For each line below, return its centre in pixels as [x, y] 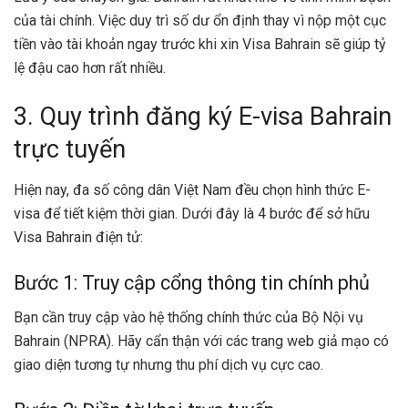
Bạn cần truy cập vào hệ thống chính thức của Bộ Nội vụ [189, 318]
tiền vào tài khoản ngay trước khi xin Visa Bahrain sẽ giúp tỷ [200, 44]
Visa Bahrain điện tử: [78, 238]
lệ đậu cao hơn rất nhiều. [90, 67]
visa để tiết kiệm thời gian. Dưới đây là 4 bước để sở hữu [192, 214]
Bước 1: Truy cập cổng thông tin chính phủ [192, 282]
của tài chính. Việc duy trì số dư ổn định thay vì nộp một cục [200, 20]
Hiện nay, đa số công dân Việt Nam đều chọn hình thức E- [192, 190]
